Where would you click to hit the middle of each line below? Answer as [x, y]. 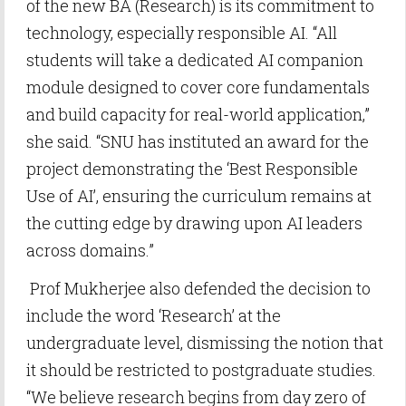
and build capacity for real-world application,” [198, 114]
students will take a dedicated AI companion [195, 60]
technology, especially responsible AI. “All [182, 33]
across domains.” [90, 250]
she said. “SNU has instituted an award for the [198, 141]
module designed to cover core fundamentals [198, 87]
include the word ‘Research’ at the [154, 315]
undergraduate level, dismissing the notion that [205, 343]
